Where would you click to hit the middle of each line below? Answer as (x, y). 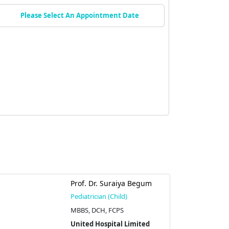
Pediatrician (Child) (99, 197)
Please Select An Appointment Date (80, 16)
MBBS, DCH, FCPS (97, 210)
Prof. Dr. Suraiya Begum (111, 184)
